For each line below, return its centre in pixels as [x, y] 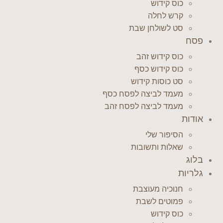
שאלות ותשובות [157, 147]
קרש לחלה [166, 16]
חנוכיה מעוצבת [158, 189]
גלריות [191, 173]
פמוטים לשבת [160, 201]
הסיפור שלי [164, 135]
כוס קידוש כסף [159, 69]
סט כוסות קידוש [157, 81]
